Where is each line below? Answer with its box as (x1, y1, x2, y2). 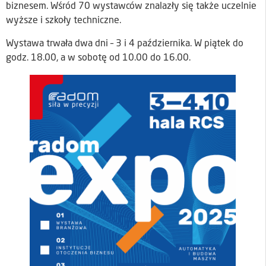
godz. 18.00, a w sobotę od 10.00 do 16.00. (6, 53, 191, 63)
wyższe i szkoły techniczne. (6, 16, 121, 26)
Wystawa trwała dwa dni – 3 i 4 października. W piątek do (6, 39, 243, 49)
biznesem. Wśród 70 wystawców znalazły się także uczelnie (6, 2, 256, 12)
